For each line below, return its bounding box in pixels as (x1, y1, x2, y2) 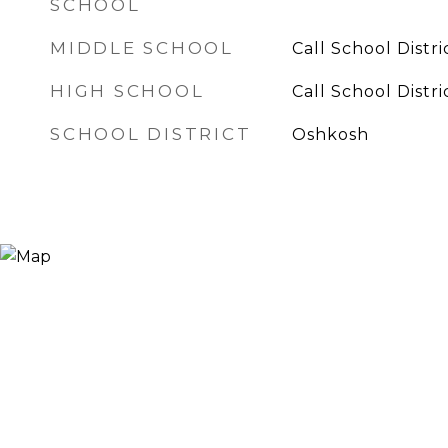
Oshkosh (291, 125, 369, 144)
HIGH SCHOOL (50, 81, 205, 101)
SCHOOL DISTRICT (50, 124, 252, 144)
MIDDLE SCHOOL (50, 38, 234, 58)
